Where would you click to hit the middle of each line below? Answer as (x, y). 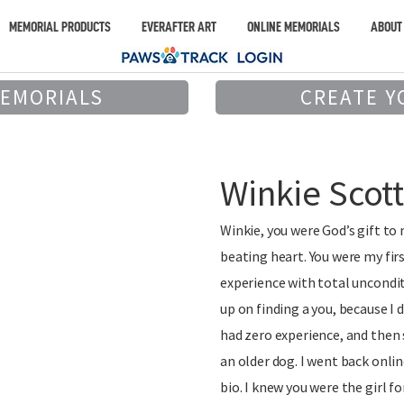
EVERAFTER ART (179, 27)
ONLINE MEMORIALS (293, 27)
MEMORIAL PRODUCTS (60, 27)
